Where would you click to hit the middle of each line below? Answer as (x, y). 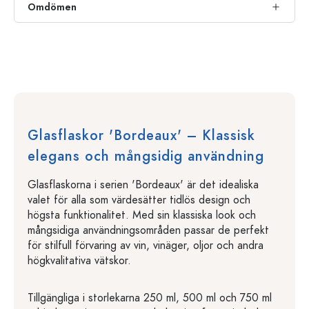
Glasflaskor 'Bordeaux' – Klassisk (141, 135)
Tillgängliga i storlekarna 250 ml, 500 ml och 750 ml (150, 298)
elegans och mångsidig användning (146, 156)
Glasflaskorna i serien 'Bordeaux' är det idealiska (143, 185)
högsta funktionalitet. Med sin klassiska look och (142, 215)
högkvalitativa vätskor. (79, 260)
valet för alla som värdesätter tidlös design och (139, 200)
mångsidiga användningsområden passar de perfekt (148, 230)
